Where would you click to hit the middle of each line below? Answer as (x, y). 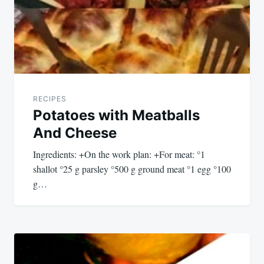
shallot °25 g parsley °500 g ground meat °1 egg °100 (132, 169)
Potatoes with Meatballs (116, 115)
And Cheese (75, 133)
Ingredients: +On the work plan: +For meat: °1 (119, 154)
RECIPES (50, 98)
